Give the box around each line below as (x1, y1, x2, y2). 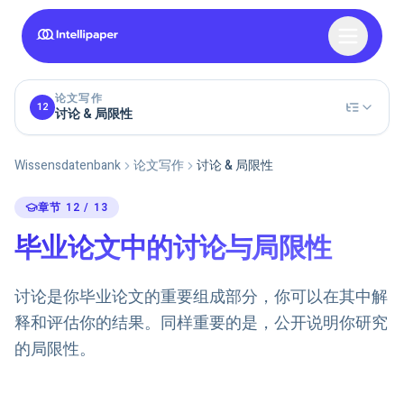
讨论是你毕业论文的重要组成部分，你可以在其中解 (14, 285, 388, 309)
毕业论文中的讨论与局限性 (14, 229, 331, 269)
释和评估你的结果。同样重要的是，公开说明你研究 (14, 311, 388, 335)
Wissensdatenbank (14, 156, 121, 175)
